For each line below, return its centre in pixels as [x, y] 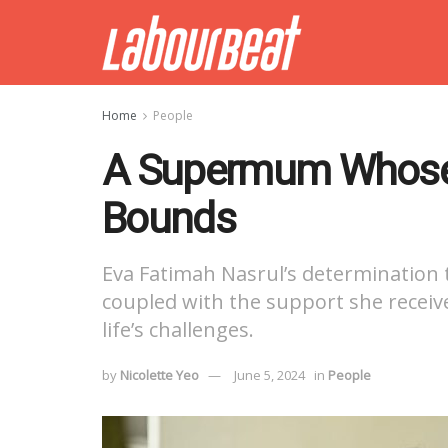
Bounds [168, 218]
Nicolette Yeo [159, 374]
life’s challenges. [178, 329]
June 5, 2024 [269, 374]
